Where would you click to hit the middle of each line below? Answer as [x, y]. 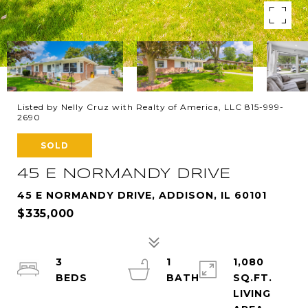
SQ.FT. [253, 278]
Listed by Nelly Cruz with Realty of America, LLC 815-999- [151, 107]
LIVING [252, 294]
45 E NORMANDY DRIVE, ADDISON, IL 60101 [142, 195]
